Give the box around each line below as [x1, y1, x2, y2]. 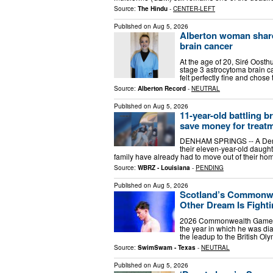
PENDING [196, 163, 224, 172]
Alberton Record [138, 83, 186, 93]
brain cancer [180, 38, 233, 52]
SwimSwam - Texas [138, 243, 196, 252]
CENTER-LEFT [173, 4, 215, 13]
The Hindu [138, 4, 168, 13]
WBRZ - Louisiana [138, 163, 190, 172]
